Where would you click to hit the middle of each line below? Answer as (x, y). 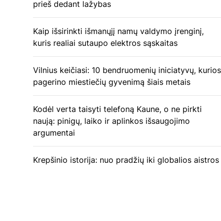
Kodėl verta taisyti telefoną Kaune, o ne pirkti (117, 109)
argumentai (54, 133)
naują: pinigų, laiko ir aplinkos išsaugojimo (111, 121)
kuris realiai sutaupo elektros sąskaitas (105, 43)
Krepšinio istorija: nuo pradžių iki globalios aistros (126, 160)
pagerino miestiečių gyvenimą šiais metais (112, 82)
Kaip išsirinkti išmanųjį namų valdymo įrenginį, (118, 31)
